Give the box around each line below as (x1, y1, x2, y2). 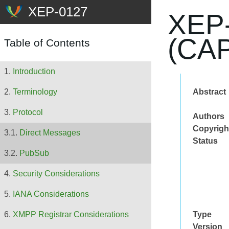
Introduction (13, 67, 55, 76)
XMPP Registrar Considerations (13, 210, 129, 219)
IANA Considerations (13, 190, 89, 199)
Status (193, 136, 218, 145)
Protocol (13, 108, 43, 117)
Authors (193, 112, 224, 121)
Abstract (193, 87, 226, 96)
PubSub (19, 149, 49, 158)
